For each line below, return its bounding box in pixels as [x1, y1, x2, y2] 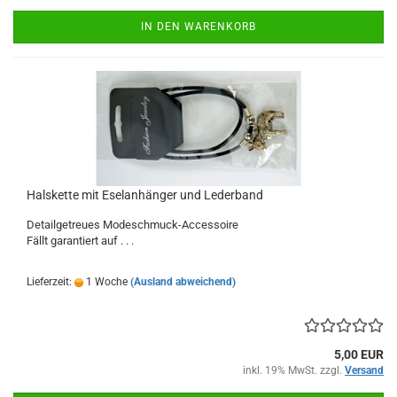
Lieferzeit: [27, 276, 74, 289]
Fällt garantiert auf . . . [27, 234, 134, 248]
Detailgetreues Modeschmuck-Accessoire [27, 218, 241, 232]
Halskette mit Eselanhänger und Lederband [27, 188, 263, 203]
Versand [345, 364, 384, 378]
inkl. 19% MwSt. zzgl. [243, 364, 345, 378]
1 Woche [83, 276, 128, 289]
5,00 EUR [334, 347, 384, 362]
